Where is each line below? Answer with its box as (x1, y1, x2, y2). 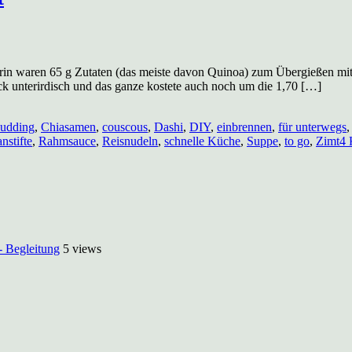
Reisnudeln (102, 134, 158, 148)
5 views (63, 242, 101, 256)
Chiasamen (41, 120, 96, 134)
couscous (102, 120, 148, 134)
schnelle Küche (164, 134, 240, 148)
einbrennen (217, 120, 272, 134)
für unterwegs (278, 120, 346, 134)
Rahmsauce (38, 134, 96, 148)
